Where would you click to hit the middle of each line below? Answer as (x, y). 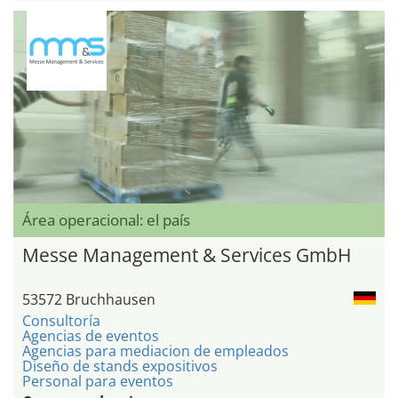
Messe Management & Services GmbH (187, 255)
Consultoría (61, 321)
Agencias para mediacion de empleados (155, 351)
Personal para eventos (98, 382)
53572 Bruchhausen (89, 300)
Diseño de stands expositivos (120, 366)
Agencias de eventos (91, 336)
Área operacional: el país (106, 220)
